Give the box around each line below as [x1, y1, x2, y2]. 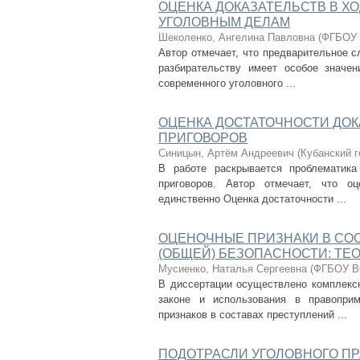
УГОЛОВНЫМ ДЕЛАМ [158, 15, 290, 29]
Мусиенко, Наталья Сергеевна [158, 263, 307, 275]
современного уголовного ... [158, 77, 296, 89]
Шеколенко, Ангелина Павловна [158, 31, 315, 43]
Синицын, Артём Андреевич [158, 147, 294, 159]
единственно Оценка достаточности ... [158, 193, 346, 205]
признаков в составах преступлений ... [158, 309, 347, 321]
